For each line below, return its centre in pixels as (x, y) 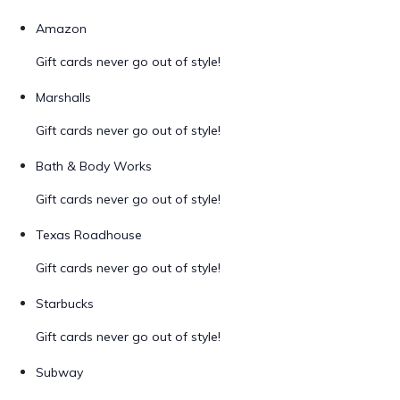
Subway (59, 372)
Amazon (61, 29)
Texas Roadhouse (89, 235)
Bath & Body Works (94, 166)
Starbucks (65, 304)
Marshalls (63, 97)
